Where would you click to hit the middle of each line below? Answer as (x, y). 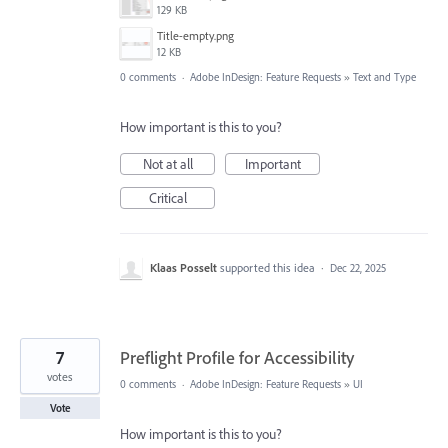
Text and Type (384, 77)
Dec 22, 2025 (358, 268)
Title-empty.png (195, 36)
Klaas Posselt (183, 268)
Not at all (167, 164)
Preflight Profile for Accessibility (237, 358)
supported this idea (269, 268)
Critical (167, 198)
